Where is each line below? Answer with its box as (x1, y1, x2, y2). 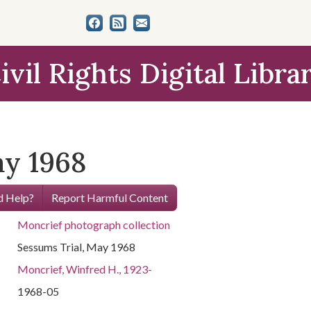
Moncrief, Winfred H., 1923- (17, 262, 153, 276)
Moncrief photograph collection (17, 218, 171, 231)
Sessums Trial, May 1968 (17, 240, 136, 253)
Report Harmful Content (51, 191, 168, 204)
